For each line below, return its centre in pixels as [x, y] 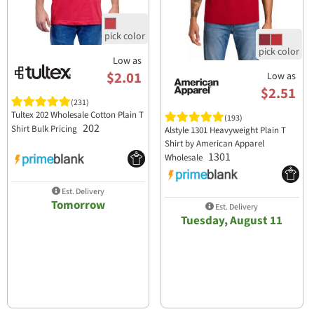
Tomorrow [78, 205]
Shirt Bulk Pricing [46, 129]
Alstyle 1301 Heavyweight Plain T [226, 131]
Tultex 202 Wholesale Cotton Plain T [78, 115]
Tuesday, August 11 [232, 220]
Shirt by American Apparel [215, 144]
